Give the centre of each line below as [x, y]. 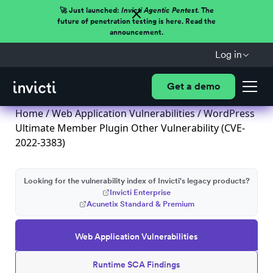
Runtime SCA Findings [136, 264]
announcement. [136, 32]
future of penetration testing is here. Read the [136, 21]
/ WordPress [225, 113]
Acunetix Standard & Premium [140, 204]
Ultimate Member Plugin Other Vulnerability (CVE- [130, 128]
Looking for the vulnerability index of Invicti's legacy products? [136, 181]
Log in [228, 55]
